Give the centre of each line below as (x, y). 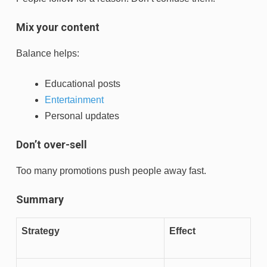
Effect (182, 231)
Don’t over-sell (52, 145)
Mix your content (58, 27)
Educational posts (83, 84)
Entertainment (74, 100)
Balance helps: (48, 54)
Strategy (41, 231)
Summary (40, 200)
